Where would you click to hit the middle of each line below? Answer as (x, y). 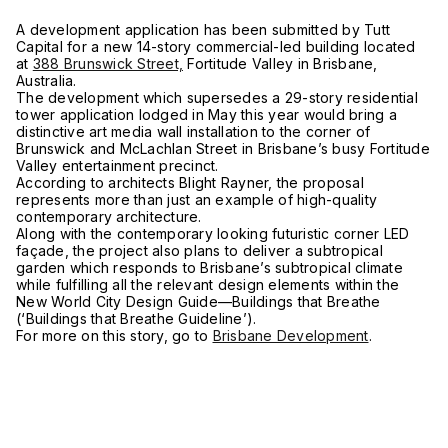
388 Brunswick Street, (107, 63)
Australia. (46, 80)
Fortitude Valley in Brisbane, (280, 63)
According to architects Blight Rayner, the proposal (190, 182)
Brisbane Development (290, 335)
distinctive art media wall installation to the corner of (193, 131)
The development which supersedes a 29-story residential (217, 97)
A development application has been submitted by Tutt (203, 29)
